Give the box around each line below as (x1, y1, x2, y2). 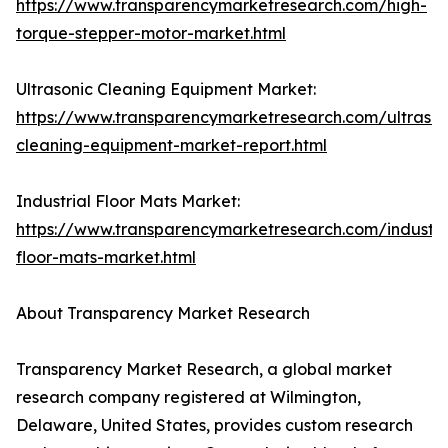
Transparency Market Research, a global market (16, 359, 392, 380)
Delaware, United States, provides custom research (16, 415, 413, 436)
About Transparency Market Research (16, 303, 310, 324)
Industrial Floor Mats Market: (16, 191, 240, 212)
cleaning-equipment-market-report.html (16, 135, 327, 156)
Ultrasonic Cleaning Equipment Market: (16, 79, 316, 100)
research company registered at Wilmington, (16, 387, 361, 408)
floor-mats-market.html (16, 247, 196, 268)
